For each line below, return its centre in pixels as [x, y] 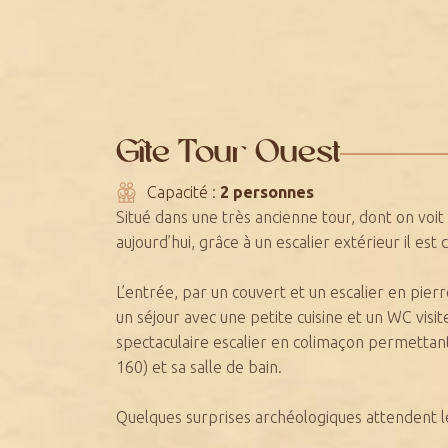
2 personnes [267, 191]
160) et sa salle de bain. [199, 366]
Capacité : [184, 191]
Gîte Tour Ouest [228, 153]
